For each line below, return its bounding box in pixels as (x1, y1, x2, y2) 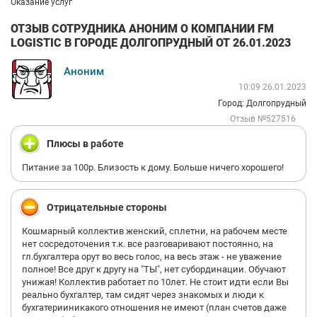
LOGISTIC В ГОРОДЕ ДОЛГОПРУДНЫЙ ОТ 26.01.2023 (11, 35, 291, 50)
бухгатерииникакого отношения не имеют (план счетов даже (22, 302, 287, 313)
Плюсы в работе (47, 138, 124, 149)
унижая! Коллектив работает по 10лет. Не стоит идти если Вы (22, 277, 289, 287)
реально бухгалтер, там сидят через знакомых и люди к (22, 289, 264, 300)
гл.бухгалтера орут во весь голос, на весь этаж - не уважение (22, 251, 282, 262)
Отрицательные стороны (47, 202, 167, 213)
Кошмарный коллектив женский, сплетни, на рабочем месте (22, 226, 287, 236)
